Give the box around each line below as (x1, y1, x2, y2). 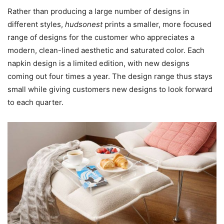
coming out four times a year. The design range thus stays (7, 71, 212, 81)
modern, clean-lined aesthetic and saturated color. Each (7, 45, 204, 55)
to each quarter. (7, 97, 63, 107)
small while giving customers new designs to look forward (7, 84, 212, 94)
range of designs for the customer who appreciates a (7, 32, 194, 42)
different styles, (7, 19, 65, 29)
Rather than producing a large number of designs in (7, 6, 189, 16)
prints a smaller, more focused (102, 19, 211, 29)
